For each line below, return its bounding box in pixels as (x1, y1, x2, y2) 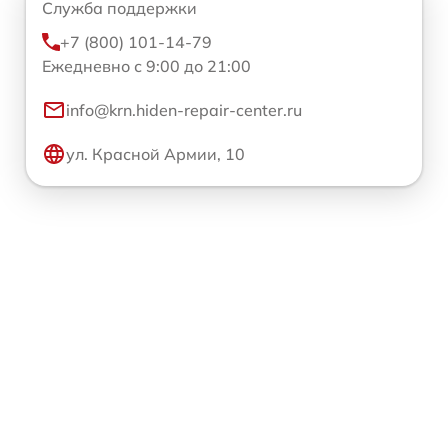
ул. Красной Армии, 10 (66, 144, 245, 165)
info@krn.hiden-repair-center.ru (66, 100, 302, 121)
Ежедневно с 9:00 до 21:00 (42, 56, 251, 77)
